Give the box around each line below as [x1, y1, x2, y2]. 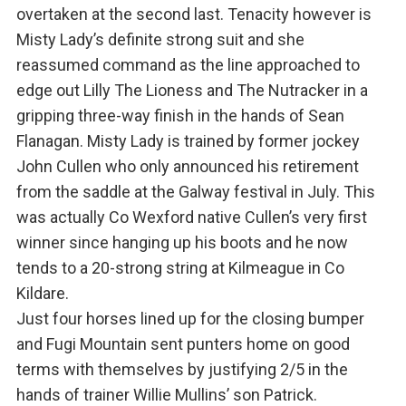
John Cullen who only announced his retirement [15, 157, 359, 177]
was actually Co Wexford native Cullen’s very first [15, 208, 367, 227]
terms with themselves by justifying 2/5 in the [15, 360, 348, 380]
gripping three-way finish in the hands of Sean [15, 106, 344, 126]
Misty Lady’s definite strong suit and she [15, 30, 304, 50]
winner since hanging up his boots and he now [15, 233, 348, 253]
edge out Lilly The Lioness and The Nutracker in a [15, 81, 368, 101]
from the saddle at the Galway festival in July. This [15, 182, 375, 202]
